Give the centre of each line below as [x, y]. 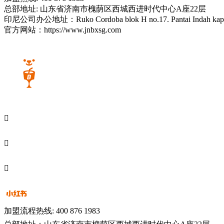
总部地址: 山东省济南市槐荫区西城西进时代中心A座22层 [105, 9]
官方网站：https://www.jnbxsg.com [62, 30]
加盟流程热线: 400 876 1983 [52, 211]
